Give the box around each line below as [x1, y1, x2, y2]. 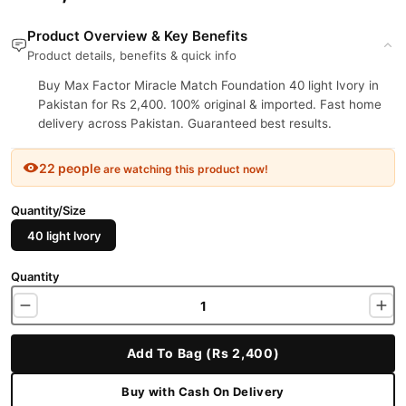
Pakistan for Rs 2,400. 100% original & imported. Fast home [38, 97, 382, 111]
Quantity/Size [11, 203, 86, 217]
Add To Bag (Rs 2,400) [126, 345, 280, 361]
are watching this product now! [101, 161, 268, 176]
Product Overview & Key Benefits [27, 27, 247, 44]
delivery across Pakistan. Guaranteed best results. [38, 116, 332, 130]
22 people [39, 159, 101, 176]
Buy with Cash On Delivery [121, 383, 285, 399]
